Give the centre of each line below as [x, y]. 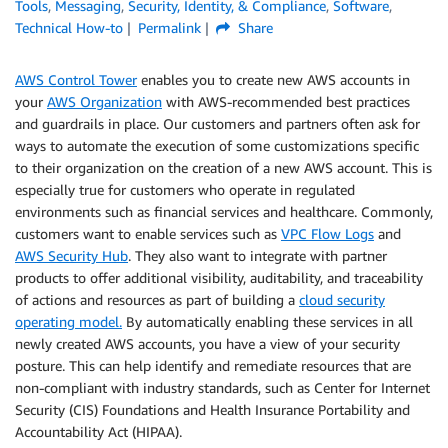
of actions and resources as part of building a [157, 299]
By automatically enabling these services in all [267, 321]
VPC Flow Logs [327, 233]
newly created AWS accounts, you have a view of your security [207, 343]
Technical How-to [69, 27]
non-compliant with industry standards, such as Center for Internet [222, 387]
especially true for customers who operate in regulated [185, 189]
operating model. [68, 321]
